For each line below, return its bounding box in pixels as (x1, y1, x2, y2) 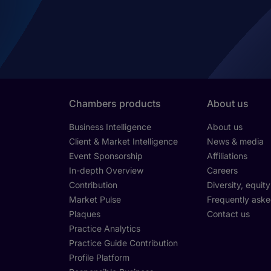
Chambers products (68, 97, 161, 110)
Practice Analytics (68, 223, 140, 234)
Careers (206, 165, 238, 176)
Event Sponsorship (68, 151, 143, 162)
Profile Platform (68, 252, 129, 263)
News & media (206, 136, 264, 147)
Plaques (68, 209, 100, 220)
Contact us (206, 209, 250, 220)
